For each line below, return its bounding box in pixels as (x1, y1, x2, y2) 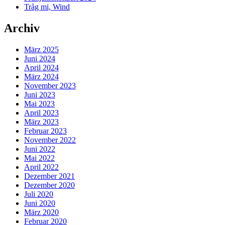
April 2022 (24, 162, 59, 171)
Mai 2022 (24, 153, 55, 162)
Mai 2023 (24, 99, 55, 108)
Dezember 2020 (24, 180, 75, 189)
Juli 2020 (24, 189, 53, 198)
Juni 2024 (24, 54, 55, 63)
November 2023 (24, 81, 76, 90)
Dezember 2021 (24, 171, 75, 180)
